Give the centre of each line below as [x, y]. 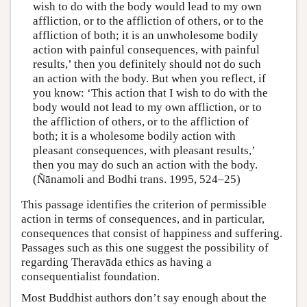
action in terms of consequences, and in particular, [143, 219]
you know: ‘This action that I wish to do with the [150, 93]
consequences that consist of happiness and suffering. [152, 234]
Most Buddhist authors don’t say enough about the [144, 298]
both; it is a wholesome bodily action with [134, 136]
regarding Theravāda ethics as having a [116, 262]
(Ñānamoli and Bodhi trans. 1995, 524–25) [136, 179]
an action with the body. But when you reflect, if [149, 78]
